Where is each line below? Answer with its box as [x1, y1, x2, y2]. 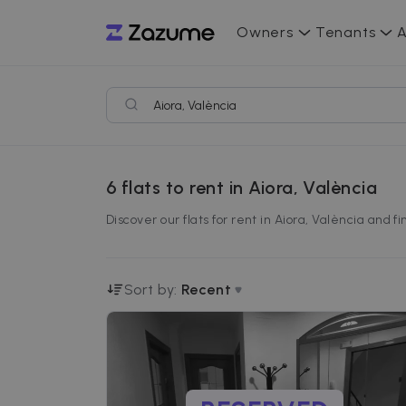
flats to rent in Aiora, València [121, 177, 378, 198]
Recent [181, 281, 232, 298]
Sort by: [124, 281, 178, 298]
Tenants [314, 24, 376, 41]
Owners [237, 24, 294, 41]
